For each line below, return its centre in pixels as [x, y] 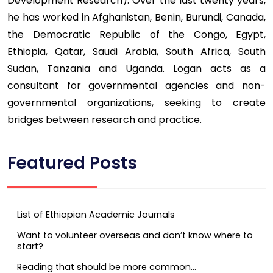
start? [30, 246]
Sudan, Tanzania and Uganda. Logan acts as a [136, 68]
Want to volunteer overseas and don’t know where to [135, 236]
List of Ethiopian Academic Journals [96, 215]
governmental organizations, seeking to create [136, 102]
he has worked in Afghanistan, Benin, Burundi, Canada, [136, 17]
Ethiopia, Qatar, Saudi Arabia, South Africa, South [136, 51]
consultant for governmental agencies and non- [136, 85]
